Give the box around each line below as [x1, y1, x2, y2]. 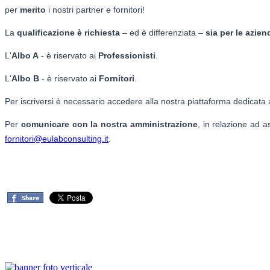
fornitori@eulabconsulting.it [5, 133, 108, 143]
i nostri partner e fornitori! [46, 4, 145, 14]
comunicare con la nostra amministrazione [20, 119, 198, 129]
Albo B [11, 73, 39, 83]
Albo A [11, 50, 39, 60]
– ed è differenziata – [120, 27, 206, 37]
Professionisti [98, 50, 155, 60]
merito [20, 4, 46, 14]
